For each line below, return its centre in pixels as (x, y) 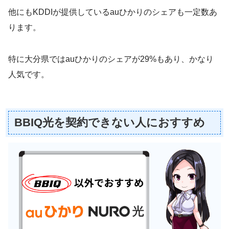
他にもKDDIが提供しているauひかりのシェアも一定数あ (113, 12)
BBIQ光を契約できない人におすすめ (110, 123)
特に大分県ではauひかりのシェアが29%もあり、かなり (111, 59)
